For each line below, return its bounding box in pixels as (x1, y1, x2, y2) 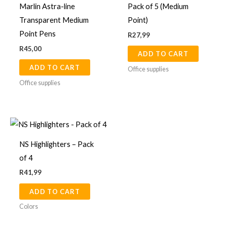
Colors (19, 203, 38, 211)
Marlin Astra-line (19, 2, 75, 11)
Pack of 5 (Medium (127, 2, 188, 11)
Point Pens (19, 29, 56, 39)
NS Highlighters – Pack (19, 139, 94, 148)
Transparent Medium (19, 16, 89, 25)
